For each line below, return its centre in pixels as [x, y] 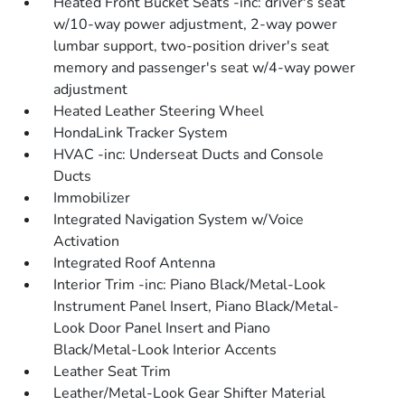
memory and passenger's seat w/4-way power [205, 68]
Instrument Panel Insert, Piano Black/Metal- [197, 306]
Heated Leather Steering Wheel [159, 111]
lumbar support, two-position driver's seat [192, 46]
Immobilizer [92, 198]
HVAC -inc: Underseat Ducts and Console [189, 155]
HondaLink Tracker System [141, 133]
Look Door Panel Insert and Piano [162, 328]
